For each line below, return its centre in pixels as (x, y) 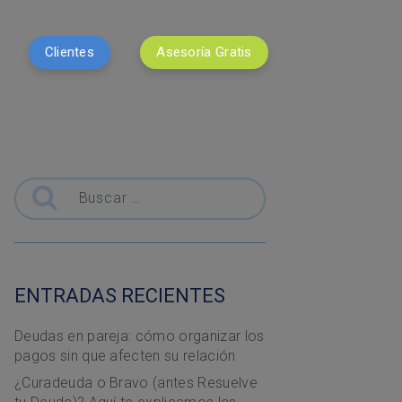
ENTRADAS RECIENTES (120, 295)
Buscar (36, 180)
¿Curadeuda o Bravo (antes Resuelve (136, 382)
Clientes (70, 52)
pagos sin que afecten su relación (125, 355)
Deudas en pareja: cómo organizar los (140, 336)
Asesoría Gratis (204, 52)
